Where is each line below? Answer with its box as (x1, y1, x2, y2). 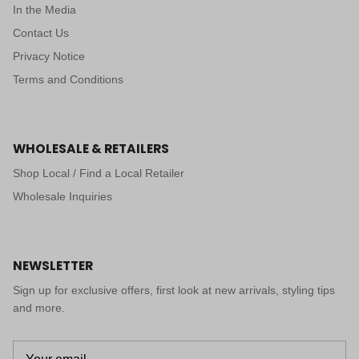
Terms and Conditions (13, 73, 123, 87)
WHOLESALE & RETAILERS (13, 140, 169, 158)
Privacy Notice (13, 50, 85, 63)
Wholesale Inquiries (13, 190, 112, 204)
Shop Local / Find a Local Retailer (13, 167, 184, 180)
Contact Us (13, 26, 69, 40)
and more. (13, 301, 65, 315)
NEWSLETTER (13, 257, 93, 275)
